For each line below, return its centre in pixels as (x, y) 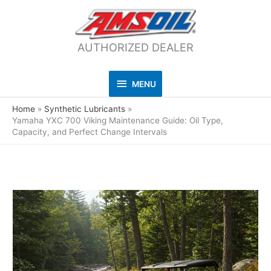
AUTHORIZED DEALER (135, 47)
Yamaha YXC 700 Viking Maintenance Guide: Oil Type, (118, 120)
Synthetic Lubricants (85, 109)
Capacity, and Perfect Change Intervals (90, 132)
